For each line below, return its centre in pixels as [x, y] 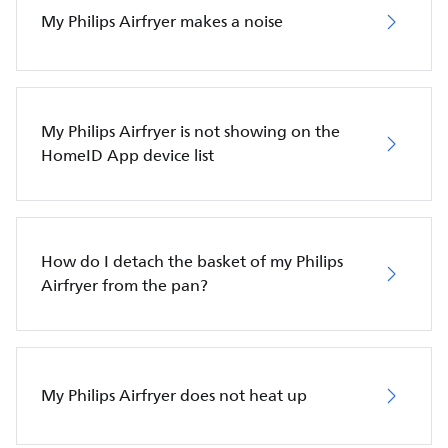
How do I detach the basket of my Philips [192, 261]
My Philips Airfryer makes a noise [162, 21]
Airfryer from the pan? [124, 285]
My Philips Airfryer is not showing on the [190, 131]
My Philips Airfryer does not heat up [174, 395]
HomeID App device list [127, 155]
